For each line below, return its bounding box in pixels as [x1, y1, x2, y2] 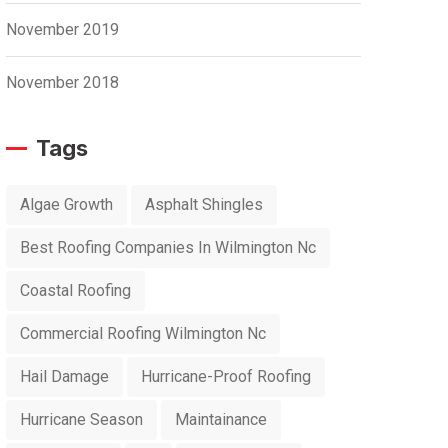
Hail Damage [20, 367, 109, 386]
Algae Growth [20, 195, 113, 214]
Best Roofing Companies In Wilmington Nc [20, 238, 316, 257]
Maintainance [175, 410, 267, 429]
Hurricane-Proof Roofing [141, 367, 311, 386]
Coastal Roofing [20, 281, 131, 300]
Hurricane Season [20, 410, 143, 429]
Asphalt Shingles [145, 195, 263, 214]
